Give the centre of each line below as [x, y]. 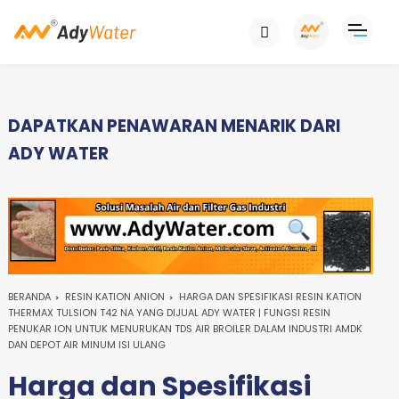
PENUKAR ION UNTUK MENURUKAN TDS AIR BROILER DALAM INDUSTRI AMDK [185, 328]
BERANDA [29, 296]
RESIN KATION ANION [114, 296]
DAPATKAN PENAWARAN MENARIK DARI [174, 126]
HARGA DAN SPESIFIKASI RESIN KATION [270, 296]
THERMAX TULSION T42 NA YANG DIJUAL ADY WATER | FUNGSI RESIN [169, 312]
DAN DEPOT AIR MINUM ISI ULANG [86, 344]
